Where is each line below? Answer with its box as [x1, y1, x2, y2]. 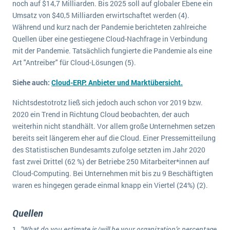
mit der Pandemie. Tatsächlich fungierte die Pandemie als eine [12, 46, 212, 55]
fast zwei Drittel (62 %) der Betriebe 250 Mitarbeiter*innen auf [12, 157, 209, 166]
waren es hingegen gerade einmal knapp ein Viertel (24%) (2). [12, 180, 208, 190]
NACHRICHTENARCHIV [25, 66, 100, 76]
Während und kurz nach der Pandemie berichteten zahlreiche [12, 22, 206, 32]
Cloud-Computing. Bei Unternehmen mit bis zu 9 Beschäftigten [12, 168, 213, 178]
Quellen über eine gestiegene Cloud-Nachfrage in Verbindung [12, 34, 207, 44]
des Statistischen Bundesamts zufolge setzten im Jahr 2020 [12, 145, 205, 155]
